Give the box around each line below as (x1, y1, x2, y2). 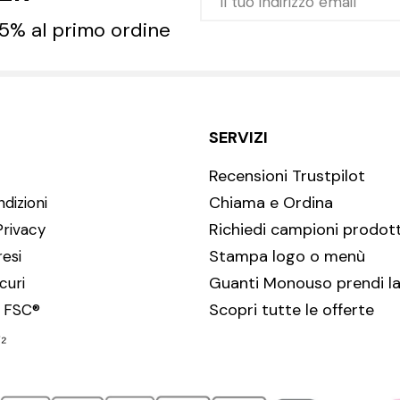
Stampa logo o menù (209, 246, 365, 268)
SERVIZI (209, 127, 268, 149)
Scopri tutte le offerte (209, 299, 374, 321)
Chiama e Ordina (209, 192, 333, 214)
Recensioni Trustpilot (209, 165, 365, 187)
